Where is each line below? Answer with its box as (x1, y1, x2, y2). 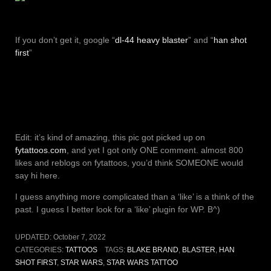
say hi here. (15, 171, 60, 181)
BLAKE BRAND (126, 246, 178, 255)
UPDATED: (15, 233, 53, 242)
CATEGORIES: (15, 246, 65, 255)
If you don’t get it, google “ (15, 35, 115, 45)
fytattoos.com (15, 145, 67, 155)
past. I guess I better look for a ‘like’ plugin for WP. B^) (15, 204, 220, 215)
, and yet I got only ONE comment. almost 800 (67, 145, 243, 155)
